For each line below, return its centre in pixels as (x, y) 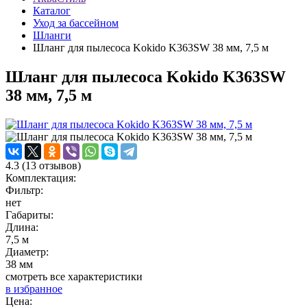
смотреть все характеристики (74, 277)
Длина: (22, 228)
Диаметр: (27, 252)
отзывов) (59, 166)
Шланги (52, 36)
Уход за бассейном (76, 23)
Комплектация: (41, 178)
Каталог (52, 11)
